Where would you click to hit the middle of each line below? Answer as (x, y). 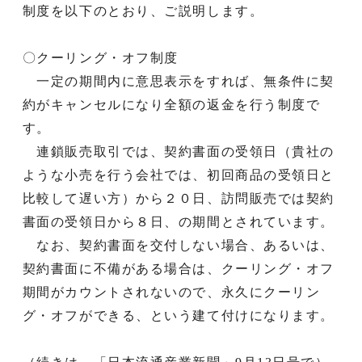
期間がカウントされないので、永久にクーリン (171, 292)
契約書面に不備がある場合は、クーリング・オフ (179, 268)
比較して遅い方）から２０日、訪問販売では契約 (179, 198)
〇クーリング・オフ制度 (100, 57)
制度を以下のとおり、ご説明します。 (143, 11)
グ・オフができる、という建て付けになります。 (179, 315)
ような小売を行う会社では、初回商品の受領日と (179, 175)
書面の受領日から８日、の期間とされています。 (179, 221)
